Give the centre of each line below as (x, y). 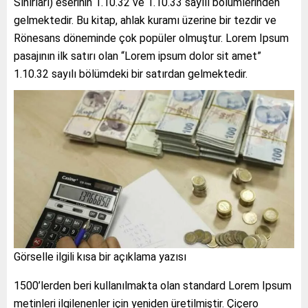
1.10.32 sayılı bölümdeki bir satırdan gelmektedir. (131, 74)
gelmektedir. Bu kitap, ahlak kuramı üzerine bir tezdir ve (145, 21)
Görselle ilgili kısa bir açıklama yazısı (100, 256)
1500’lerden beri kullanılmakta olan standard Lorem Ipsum (153, 285)
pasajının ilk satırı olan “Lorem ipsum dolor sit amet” (137, 56)
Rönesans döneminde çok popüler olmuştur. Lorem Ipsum (151, 38)
